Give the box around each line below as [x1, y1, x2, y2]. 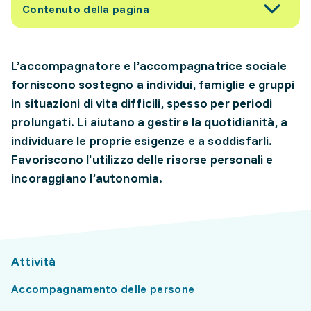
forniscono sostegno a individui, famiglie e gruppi [11, 76, 294, 92]
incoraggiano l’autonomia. [11, 170, 163, 186]
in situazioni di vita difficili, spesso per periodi [11, 95, 273, 111]
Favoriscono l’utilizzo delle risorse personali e [11, 151, 274, 167]
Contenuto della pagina [22, 2, 150, 16]
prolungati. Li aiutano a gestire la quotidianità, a [11, 114, 288, 130]
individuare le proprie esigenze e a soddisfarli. [11, 133, 273, 149]
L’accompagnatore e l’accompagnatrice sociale [11, 58, 287, 74]
